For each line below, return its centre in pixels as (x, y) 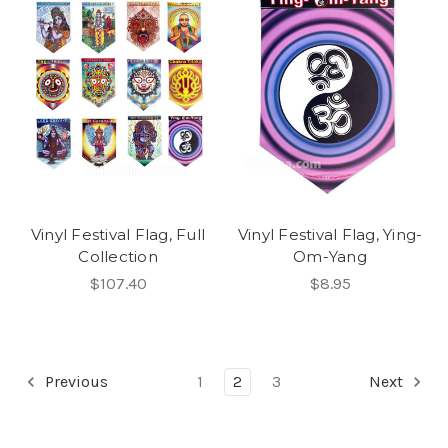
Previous (74, 381)
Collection (118, 256)
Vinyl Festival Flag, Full (118, 234)
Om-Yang (330, 256)
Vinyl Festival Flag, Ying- (330, 234)
